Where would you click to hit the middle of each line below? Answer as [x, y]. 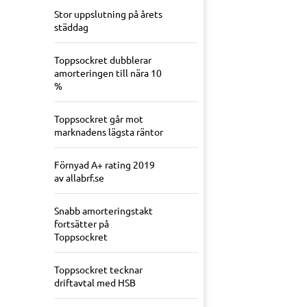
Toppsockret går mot [99, 119]
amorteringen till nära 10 [108, 73]
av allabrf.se [79, 178]
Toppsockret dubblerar [103, 60]
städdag [71, 27]
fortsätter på [82, 224]
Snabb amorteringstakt [103, 211]
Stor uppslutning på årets [108, 14]
